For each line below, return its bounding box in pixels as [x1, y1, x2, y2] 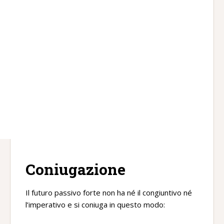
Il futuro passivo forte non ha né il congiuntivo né [25, 187, 192, 197]
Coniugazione [25, 159, 125, 179]
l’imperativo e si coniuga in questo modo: [25, 199, 165, 209]
